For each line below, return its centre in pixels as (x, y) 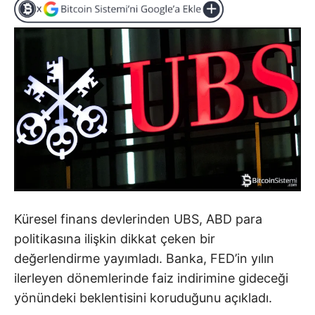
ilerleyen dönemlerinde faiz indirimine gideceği (151, 278)
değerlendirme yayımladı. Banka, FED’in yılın (144, 258)
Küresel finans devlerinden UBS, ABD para (138, 219)
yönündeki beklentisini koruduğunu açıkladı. (143, 297)
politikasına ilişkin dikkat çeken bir (115, 238)
